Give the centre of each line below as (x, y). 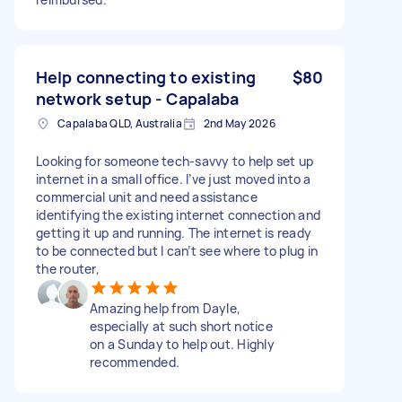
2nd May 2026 (239, 123)
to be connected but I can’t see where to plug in (177, 250)
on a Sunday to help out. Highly (182, 344)
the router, (68, 268)
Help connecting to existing (146, 77)
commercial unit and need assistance (147, 197)
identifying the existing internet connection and (178, 214)
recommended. (135, 362)
